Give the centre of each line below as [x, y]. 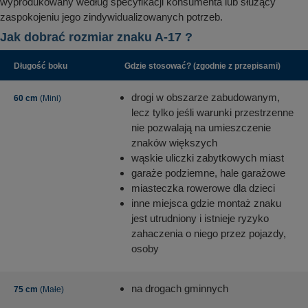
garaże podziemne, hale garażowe [208, 173]
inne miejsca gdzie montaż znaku [206, 203]
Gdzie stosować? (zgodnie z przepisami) [202, 66]
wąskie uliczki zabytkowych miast [208, 158]
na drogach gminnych [180, 289]
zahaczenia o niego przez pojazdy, [209, 234]
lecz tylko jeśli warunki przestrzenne [212, 113]
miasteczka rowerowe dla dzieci [203, 188]
